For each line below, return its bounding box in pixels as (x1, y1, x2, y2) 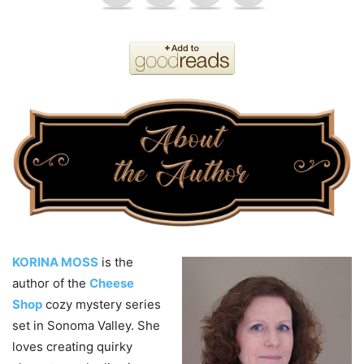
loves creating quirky (12, 339, 132, 355)
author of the (12, 275, 89, 292)
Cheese (89, 275, 134, 292)
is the (98, 254, 133, 271)
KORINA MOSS (12, 254, 98, 271)
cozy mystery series (42, 297, 161, 313)
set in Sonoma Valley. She (12, 318, 160, 334)
